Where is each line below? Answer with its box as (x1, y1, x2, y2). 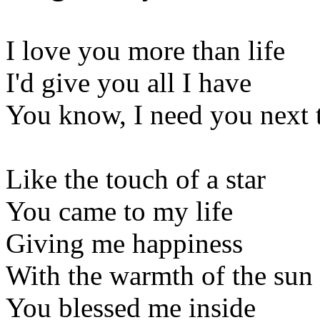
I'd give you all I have (6, 66, 251, 98)
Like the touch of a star (6, 163, 266, 194)
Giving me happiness (6, 227, 243, 259)
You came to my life (6, 195, 233, 226)
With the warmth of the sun (6, 259, 313, 291)
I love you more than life (6, 34, 285, 66)
